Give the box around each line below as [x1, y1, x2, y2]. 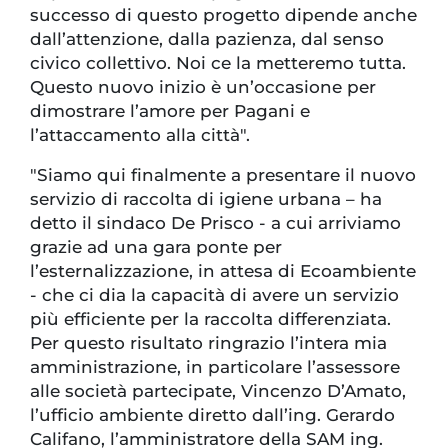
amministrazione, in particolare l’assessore [30, 357, 400, 378]
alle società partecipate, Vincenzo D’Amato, [30, 381, 406, 402]
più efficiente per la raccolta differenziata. [30, 309, 391, 330]
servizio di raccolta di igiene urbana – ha [30, 189, 382, 210]
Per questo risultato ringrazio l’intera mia [30, 333, 387, 354]
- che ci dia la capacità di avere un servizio [30, 285, 399, 306]
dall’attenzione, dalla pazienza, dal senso [30, 29, 384, 50]
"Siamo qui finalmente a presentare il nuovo [30, 165, 416, 186]
